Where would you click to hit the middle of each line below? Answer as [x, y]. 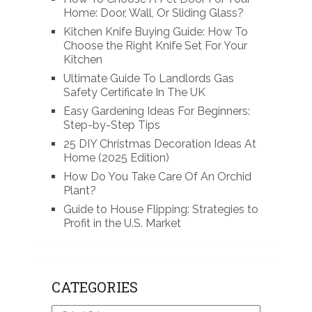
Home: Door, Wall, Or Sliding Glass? [153, 13]
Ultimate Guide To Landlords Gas [148, 78]
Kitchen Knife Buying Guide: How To [155, 31]
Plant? [79, 190]
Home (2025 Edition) [116, 157]
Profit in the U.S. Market [122, 223]
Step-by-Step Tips [111, 125]
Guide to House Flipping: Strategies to [161, 209]
